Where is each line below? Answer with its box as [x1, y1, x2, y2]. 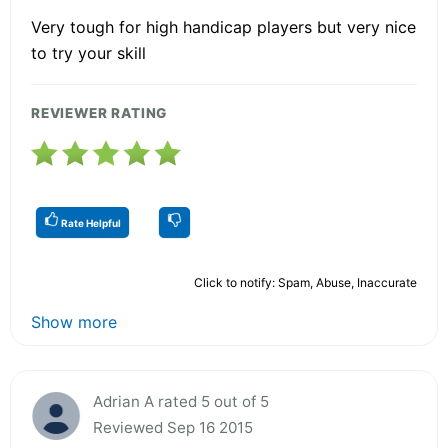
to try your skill [31, 42, 146, 63]
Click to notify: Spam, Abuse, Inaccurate [194, 274, 417, 290]
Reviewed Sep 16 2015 [93, 417, 253, 437]
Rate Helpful [59, 216, 121, 229]
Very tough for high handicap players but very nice [31, 16, 416, 37]
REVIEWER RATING [31, 104, 168, 121]
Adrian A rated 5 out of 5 [93, 391, 269, 411]
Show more [31, 311, 117, 332]
